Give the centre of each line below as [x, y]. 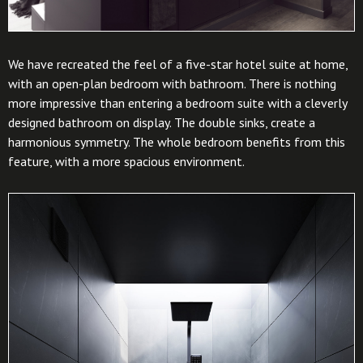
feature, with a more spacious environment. [126, 161]
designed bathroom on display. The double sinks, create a [162, 122]
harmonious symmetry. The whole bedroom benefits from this [177, 141]
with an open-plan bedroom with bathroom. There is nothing [172, 83]
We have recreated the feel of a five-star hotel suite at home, [178, 64]
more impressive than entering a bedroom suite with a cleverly [177, 102]
